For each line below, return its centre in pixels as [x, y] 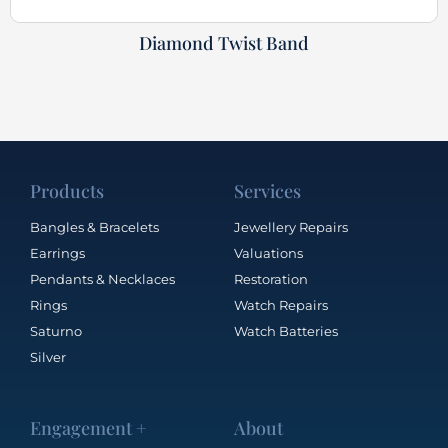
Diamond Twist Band [224, 42]
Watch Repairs [281, 304]
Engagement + [88, 427]
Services [267, 190]
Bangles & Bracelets [94, 226]
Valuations [268, 252]
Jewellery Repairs [291, 226]
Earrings [57, 252]
